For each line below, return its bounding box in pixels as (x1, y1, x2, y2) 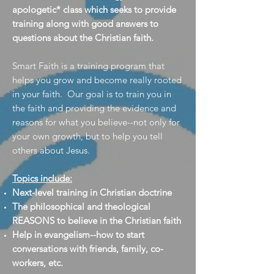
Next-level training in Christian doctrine (12, 187, 172, 198)
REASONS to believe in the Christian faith (12, 215, 181, 226)
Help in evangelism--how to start (12, 229, 144, 240)
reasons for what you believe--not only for (12, 116, 180, 128)
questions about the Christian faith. (12, 32, 154, 43)
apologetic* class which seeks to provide (12, 4, 176, 15)
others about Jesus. (12, 144, 90, 156)
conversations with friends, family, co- (12, 243, 163, 254)
